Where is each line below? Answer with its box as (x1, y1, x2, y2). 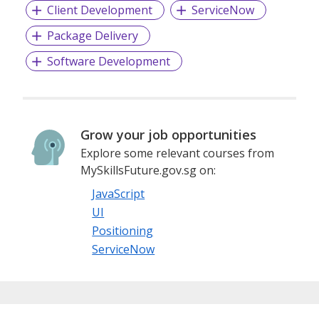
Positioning (92, 223, 154, 239)
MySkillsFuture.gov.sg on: (80, 162, 216, 179)
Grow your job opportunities (80, 126, 257, 144)
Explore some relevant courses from (80, 145, 275, 162)
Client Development (46, 2, 152, 19)
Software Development (46, 53, 170, 70)
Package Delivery (46, 28, 138, 44)
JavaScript (92, 186, 145, 202)
